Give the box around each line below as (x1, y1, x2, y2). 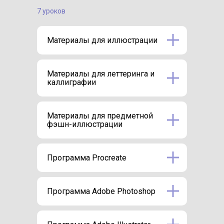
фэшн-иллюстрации (47, 119, 122, 129)
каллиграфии (47, 77, 96, 87)
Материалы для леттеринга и (47, 68, 154, 78)
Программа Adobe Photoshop (47, 186, 155, 196)
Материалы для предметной (47, 110, 153, 120)
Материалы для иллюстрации (47, 35, 157, 45)
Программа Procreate (47, 152, 126, 162)
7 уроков (37, 6, 65, 15)
